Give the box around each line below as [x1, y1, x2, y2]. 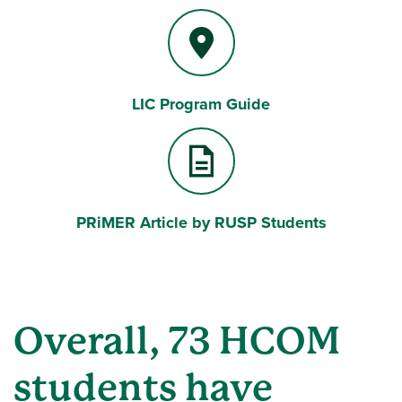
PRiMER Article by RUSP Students [75, 211, 327, 234]
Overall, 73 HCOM [13, 319, 340, 363]
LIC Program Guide [132, 92, 270, 116]
